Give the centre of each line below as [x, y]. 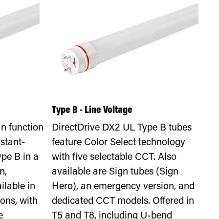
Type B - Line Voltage [92, 111]
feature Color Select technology [119, 143]
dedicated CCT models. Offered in [123, 201]
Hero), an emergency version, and [123, 187]
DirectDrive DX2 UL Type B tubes [122, 128]
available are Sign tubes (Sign [115, 172]
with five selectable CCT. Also [114, 157]
